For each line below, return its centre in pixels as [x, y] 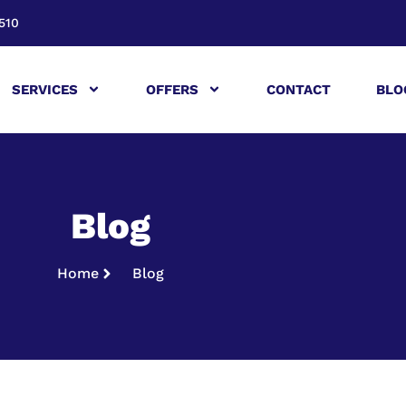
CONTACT [298, 89]
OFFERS [172, 89]
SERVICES [44, 89]
